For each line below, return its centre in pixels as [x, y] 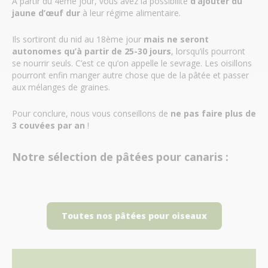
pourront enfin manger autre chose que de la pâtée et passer [130, 75]
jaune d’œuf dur [46, 13]
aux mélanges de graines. [61, 87]
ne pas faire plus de [212, 113]
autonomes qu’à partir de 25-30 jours [92, 51]
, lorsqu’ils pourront [208, 51]
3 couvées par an [48, 125]
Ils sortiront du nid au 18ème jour [78, 39]
